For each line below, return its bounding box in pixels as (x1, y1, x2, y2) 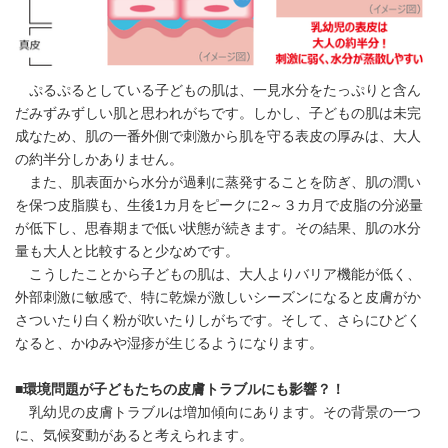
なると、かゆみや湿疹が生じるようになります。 (15, 336, 323, 352)
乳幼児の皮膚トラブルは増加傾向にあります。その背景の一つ (15, 405, 421, 421)
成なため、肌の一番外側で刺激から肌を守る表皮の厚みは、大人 (15, 129, 421, 145)
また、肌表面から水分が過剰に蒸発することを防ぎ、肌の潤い (15, 175, 421, 191)
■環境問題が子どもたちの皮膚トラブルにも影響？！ (15, 382, 345, 398)
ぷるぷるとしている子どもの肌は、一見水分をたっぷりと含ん (15, 83, 421, 99)
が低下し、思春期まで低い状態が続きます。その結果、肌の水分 (15, 221, 421, 237)
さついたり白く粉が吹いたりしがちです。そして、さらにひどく (15, 313, 421, 329)
